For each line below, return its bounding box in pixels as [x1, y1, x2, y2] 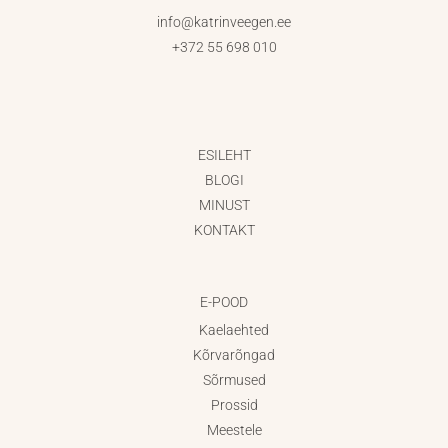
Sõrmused [202, 372, 266, 389]
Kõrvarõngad [193, 347, 275, 364]
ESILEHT [197, 146, 251, 163]
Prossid [210, 397, 258, 414]
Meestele [206, 422, 262, 439]
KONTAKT [193, 221, 255, 238]
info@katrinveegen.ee [157, 13, 291, 30]
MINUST [198, 196, 250, 213]
